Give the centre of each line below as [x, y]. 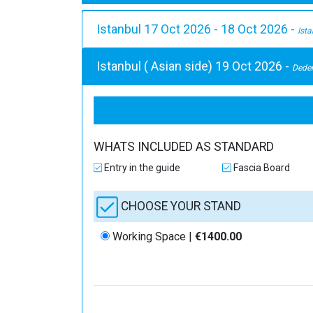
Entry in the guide [141, 168]
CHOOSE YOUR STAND [179, 206]
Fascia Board [260, 168]
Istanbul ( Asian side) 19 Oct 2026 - [194, 66]
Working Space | [152, 236]
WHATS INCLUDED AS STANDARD [184, 147]
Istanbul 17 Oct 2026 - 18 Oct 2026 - [197, 29]
